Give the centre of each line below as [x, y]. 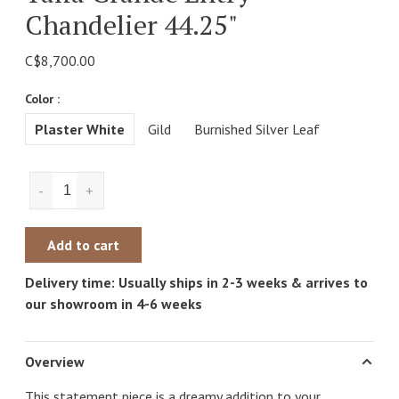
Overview [55, 362]
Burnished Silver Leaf [257, 129]
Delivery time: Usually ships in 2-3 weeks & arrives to [196, 282]
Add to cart [83, 245]
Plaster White [80, 129]
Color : [42, 99]
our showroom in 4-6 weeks [114, 304]
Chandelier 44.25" [131, 25]
